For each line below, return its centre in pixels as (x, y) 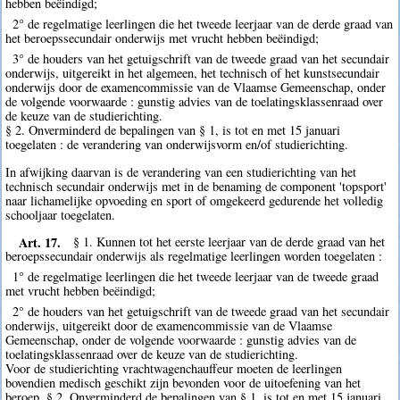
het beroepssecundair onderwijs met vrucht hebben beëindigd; (162, 38)
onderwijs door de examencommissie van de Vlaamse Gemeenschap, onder (196, 87)
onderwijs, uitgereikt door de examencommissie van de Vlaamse (169, 326)
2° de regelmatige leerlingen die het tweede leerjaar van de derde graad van (202, 24)
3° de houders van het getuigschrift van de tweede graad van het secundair (200, 59)
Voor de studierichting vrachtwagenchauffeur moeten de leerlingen (174, 369)
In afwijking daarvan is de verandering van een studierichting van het (181, 171)
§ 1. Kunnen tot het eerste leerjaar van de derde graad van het (229, 242)
